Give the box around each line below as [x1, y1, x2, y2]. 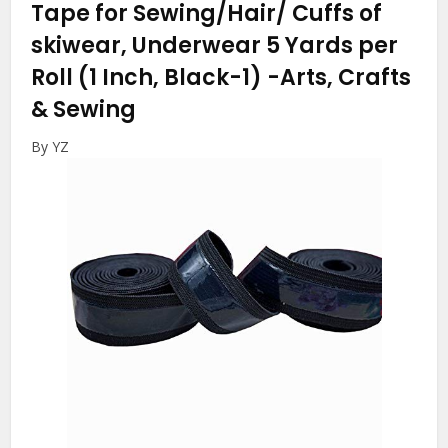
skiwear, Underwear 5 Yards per [31, 29, 399, 61]
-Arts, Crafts [267, 61, 412, 93]
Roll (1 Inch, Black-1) [31, 61, 268, 93]
